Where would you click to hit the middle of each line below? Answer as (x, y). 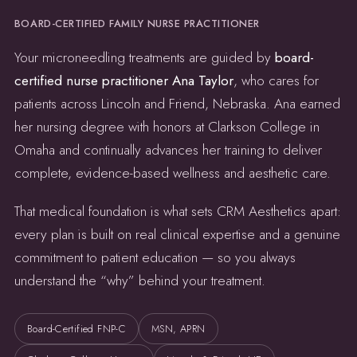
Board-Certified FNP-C (76, 329)
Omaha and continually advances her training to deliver (168, 150)
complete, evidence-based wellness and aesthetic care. (172, 173)
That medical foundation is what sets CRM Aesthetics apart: (177, 212)
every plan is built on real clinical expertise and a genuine (177, 235)
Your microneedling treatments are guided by (144, 58)
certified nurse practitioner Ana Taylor (124, 81)
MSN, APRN (178, 329)
